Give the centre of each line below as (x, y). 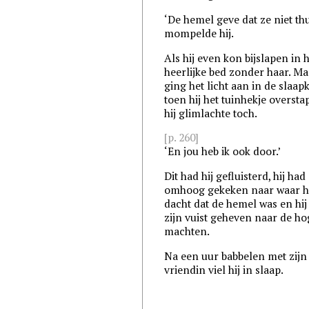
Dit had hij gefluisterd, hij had (235, 176)
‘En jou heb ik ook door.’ (223, 151)
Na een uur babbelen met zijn (236, 256)
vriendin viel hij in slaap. (224, 269)
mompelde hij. (199, 33)
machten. (187, 231)
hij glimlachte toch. (211, 113)
